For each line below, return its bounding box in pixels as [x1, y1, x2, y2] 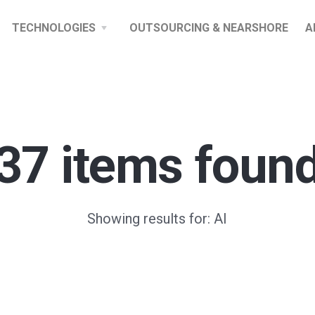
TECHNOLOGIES [12, 21, 96, 34]
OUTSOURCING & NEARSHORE [129, 21, 288, 34]
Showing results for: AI [87, 210, 228, 227]
